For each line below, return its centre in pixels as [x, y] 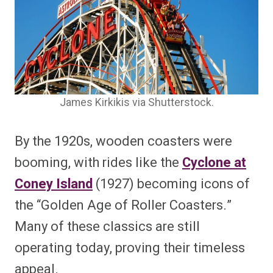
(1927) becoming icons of [171, 184]
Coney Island [54, 184]
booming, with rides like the [98, 163]
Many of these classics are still [107, 227]
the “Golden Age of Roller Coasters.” [123, 206]
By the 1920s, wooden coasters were [123, 142]
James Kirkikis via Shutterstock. [136, 103]
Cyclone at [214, 163]
